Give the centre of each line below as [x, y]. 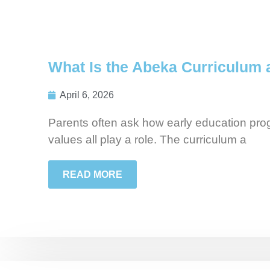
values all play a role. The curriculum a [147, 140]
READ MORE [93, 175]
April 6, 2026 [87, 95]
